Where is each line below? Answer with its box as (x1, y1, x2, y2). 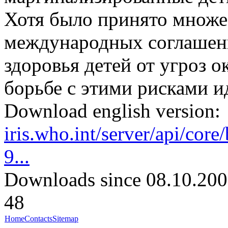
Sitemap (52, 214, 78, 223)
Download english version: (4, 100, 220, 122)
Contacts (24, 214, 52, 223)
